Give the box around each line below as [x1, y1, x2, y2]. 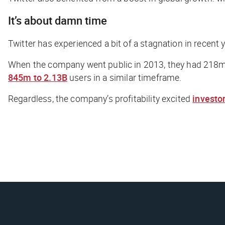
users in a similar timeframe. [67, 71, 182, 83]
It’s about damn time [8, 13, 107, 28]
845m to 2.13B [8, 71, 67, 83]
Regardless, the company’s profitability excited [8, 92, 193, 104]
